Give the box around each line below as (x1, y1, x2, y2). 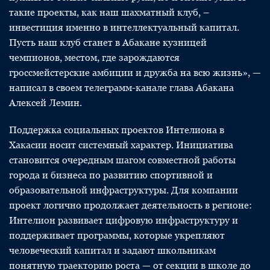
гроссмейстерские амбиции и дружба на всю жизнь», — (9, 67, 261, 78)
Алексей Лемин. (9, 97, 82, 108)
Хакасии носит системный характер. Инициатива (9, 139, 233, 151)
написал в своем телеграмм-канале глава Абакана (9, 82, 234, 93)
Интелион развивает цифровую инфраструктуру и (9, 215, 238, 226)
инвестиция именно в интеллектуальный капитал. (9, 22, 239, 33)
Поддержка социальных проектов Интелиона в (9, 124, 224, 136)
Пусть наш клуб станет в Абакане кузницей (9, 37, 207, 48)
